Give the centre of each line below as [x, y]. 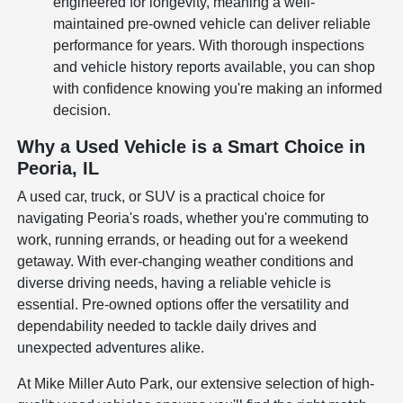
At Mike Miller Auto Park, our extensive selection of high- [196, 383]
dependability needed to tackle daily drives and [167, 326]
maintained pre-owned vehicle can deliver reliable [212, 23]
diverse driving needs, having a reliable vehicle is [175, 282]
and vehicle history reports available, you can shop [215, 67]
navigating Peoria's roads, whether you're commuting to [193, 218]
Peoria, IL [58, 168]
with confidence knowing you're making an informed [218, 88]
